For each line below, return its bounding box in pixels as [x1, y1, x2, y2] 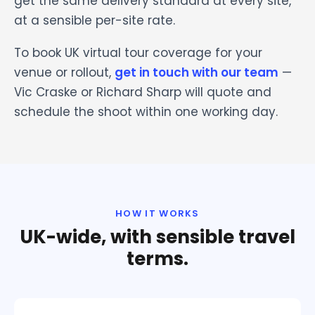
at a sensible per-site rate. [14, 11, 175, 29]
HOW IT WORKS [115, 206, 200, 220]
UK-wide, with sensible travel [20, 224, 295, 250]
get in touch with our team [115, 63, 278, 81]
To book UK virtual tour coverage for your [14, 44, 262, 61]
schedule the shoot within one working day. [14, 103, 278, 120]
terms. [127, 245, 188, 271]
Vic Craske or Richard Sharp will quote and [14, 83, 271, 101]
